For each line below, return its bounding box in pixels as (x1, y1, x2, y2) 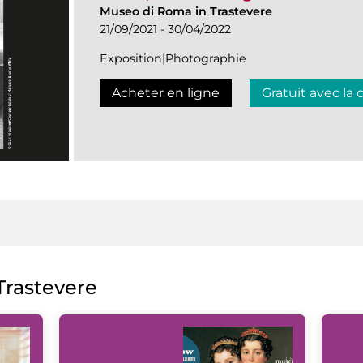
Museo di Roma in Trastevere (100, 3, 272, 19)
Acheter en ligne (112, 84, 220, 100)
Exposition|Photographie (100, 50, 246, 66)
